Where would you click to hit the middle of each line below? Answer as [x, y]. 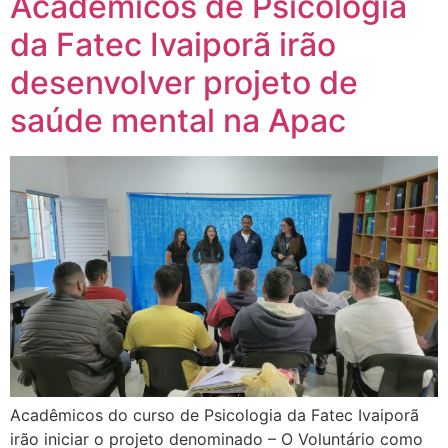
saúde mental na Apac [178, 121]
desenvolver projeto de [184, 83]
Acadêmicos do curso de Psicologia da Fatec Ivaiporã [214, 414]
